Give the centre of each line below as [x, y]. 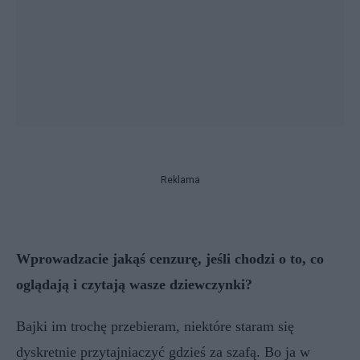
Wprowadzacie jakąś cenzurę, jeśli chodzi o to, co [170, 259]
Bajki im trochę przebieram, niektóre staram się [155, 326]
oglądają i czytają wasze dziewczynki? [134, 284]
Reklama [180, 180]
